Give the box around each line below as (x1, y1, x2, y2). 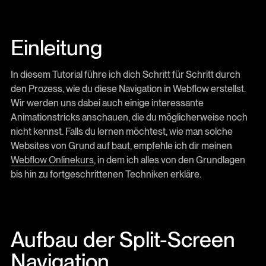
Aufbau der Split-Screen (10, 226, 235, 253)
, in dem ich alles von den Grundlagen (93, 154, 245, 166)
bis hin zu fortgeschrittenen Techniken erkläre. (10, 168, 201, 180)
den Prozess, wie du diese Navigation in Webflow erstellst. (10, 83, 246, 94)
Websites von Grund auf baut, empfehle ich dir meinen (10, 140, 232, 151)
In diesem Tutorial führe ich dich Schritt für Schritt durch (10, 68, 240, 80)
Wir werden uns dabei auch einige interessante (10, 97, 204, 109)
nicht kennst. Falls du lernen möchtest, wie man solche (10, 125, 233, 137)
